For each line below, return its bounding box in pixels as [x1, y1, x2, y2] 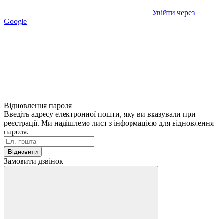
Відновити [8, 148, 38, 155]
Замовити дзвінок [4, 156, 63, 165]
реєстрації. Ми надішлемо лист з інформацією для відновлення [4, 118, 214, 127]
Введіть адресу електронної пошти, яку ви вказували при [4, 109, 196, 118]
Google [4, 17, 27, 25]
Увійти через [153, 8, 195, 17]
